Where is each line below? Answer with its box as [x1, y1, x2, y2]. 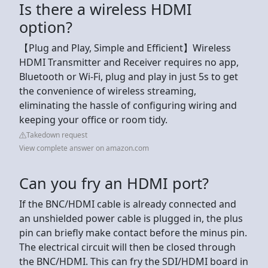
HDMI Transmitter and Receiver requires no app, [19, 55, 239, 69]
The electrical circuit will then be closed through [19, 240, 236, 254]
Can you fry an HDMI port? [19, 172, 209, 193]
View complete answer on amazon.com [19, 142, 149, 153]
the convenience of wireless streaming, [19, 84, 196, 98]
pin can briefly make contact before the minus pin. [19, 226, 247, 239]
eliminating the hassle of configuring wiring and [19, 98, 237, 112]
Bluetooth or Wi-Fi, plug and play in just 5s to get [19, 69, 238, 83]
